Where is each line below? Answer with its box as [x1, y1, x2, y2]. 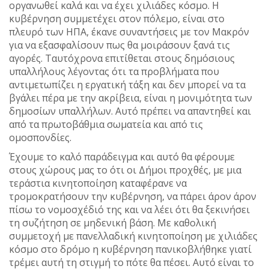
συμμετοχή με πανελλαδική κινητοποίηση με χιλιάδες [9, 229, 258, 243]
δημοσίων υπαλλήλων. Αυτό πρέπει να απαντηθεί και [9, 104, 251, 118]
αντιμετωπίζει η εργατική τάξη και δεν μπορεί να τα [9, 78, 246, 92]
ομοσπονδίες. [9, 131, 71, 145]
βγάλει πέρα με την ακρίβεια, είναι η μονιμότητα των [9, 91, 252, 105]
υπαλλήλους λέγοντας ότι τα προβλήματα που [9, 65, 219, 79]
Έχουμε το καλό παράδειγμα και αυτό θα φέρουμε [9, 150, 235, 164]
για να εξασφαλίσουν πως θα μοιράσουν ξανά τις [9, 38, 230, 52]
